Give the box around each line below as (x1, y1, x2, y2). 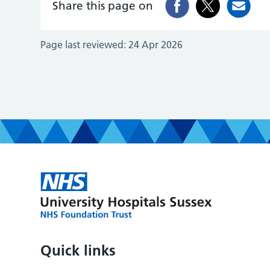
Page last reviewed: (40, 38, 127, 51)
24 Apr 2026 (128, 38, 183, 51)
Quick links (40, 241, 116, 259)
